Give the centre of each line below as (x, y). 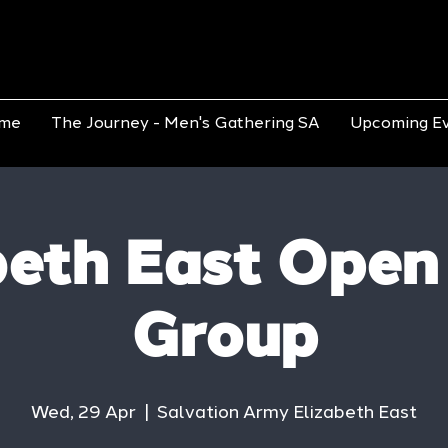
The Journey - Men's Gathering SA (185, 122)
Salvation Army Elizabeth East (287, 411)
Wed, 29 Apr (83, 411)
